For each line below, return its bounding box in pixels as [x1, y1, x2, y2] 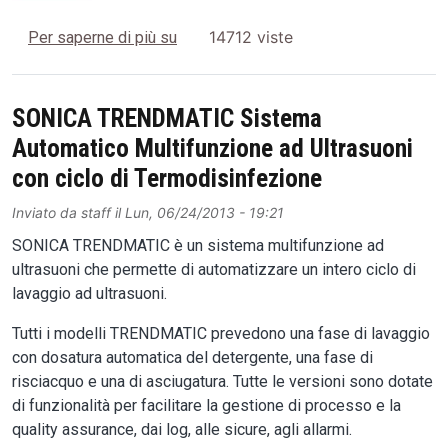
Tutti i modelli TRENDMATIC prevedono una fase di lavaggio [12, 323, 430, 343]
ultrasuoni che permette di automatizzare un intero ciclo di [12, 259, 416, 279]
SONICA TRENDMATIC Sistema [12, 103, 322, 133]
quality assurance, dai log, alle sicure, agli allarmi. [12, 419, 352, 439]
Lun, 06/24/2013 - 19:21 [125, 203, 284, 221]
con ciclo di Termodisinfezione [12, 163, 322, 193]
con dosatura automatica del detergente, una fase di [12, 347, 373, 367]
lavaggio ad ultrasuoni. [12, 283, 167, 303]
